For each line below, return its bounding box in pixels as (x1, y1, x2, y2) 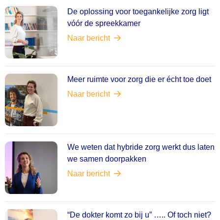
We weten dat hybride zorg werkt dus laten (67, 142, 215, 151)
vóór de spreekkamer (67, 19, 140, 27)
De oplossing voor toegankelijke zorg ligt (67, 7, 209, 16)
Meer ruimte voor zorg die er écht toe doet (67, 75, 211, 83)
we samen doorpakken (67, 154, 146, 163)
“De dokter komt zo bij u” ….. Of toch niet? (67, 210, 211, 219)
